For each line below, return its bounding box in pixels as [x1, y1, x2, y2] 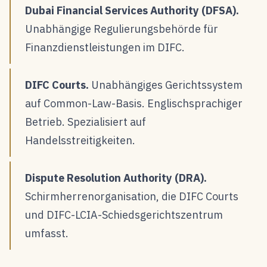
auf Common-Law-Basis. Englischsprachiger [25, 96, 243, 110]
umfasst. [25, 226, 69, 240]
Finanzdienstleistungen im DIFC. [25, 40, 185, 54]
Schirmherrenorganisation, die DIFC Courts [25, 189, 238, 203]
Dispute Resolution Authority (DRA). [25, 170, 207, 185]
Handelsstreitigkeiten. [25, 133, 135, 147]
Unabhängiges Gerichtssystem [89, 77, 243, 92]
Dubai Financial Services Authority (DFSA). [25, 3, 239, 17]
